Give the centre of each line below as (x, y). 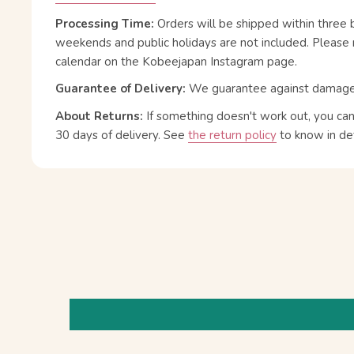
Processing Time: (106, 23)
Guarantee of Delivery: (122, 89)
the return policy (232, 135)
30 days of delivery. (109, 135)
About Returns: (101, 116)
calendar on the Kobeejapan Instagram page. (176, 61)
